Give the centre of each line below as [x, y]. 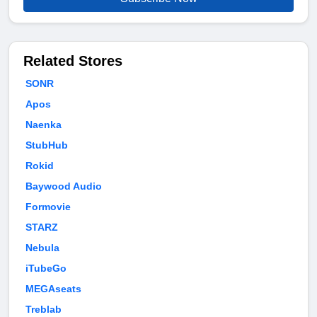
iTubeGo [46, 269]
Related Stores [73, 61]
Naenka [44, 125]
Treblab [44, 310]
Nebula [42, 248]
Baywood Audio [64, 186]
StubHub [47, 145]
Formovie [48, 207]
